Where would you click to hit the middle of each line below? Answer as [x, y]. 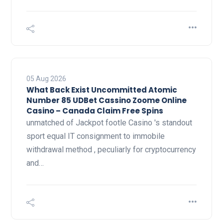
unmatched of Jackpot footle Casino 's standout [109, 123]
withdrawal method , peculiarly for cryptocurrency [111, 150]
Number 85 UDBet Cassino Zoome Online [107, 101]
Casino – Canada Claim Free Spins [95, 111]
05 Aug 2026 [46, 79]
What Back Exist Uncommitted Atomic [102, 90]
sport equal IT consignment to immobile [96, 136]
